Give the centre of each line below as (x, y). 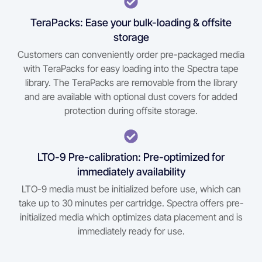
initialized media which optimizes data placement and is (131, 217)
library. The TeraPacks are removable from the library (131, 82)
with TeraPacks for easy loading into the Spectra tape (131, 68)
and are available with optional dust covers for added (131, 96)
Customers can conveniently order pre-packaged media (131, 54)
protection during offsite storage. (131, 110)
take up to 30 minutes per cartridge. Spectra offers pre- (131, 203)
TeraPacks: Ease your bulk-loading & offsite (131, 22)
